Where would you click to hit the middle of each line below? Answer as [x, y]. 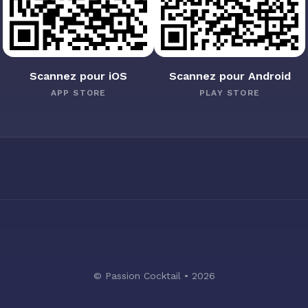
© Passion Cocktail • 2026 [154, 276]
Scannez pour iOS [78, 76]
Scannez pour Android [230, 76]
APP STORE [78, 93]
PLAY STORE [230, 93]
